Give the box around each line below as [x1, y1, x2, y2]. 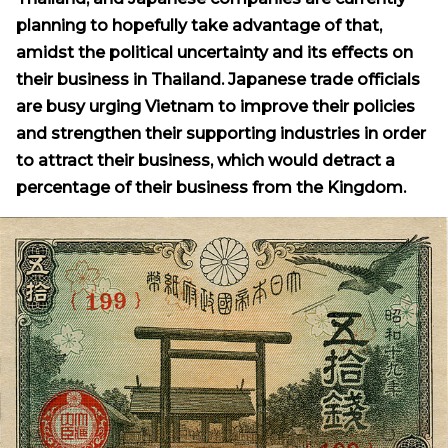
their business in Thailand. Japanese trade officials [16, 70, 420, 90]
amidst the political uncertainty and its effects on [16, 43, 413, 63]
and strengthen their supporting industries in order [16, 124, 426, 144]
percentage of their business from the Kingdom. [16, 178, 406, 198]
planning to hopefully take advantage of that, [16, 16, 382, 36]
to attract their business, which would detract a [16, 151, 395, 171]
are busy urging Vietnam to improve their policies [16, 97, 415, 117]
